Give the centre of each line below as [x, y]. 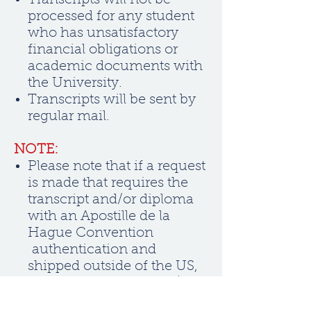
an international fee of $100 [116, 283]
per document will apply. [108, 300]
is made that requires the [108, 183]
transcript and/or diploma [111, 200]
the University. [75, 83]
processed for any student [111, 17]
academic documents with [115, 67]
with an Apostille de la [99, 217]
